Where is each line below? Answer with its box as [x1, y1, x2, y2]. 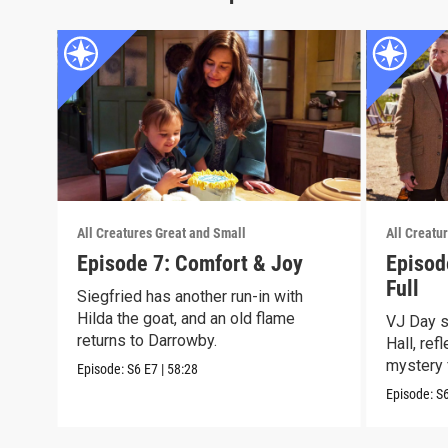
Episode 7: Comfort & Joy [77, 250, 304, 276]
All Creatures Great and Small [77, 224, 247, 241]
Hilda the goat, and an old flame [77, 308, 296, 328]
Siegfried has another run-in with [77, 286, 304, 306]
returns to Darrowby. [77, 330, 218, 350]
